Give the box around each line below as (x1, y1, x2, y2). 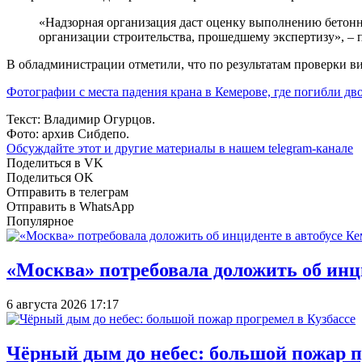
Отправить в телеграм (6, 184, 128, 199)
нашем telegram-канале (229, 141, 353, 155)
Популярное (6, 213, 74, 228)
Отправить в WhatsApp (6, 199, 134, 213)
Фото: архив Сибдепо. (6, 126, 129, 141)
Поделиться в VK (6, 155, 103, 170)
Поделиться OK (6, 170, 94, 184)
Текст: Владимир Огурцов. (6, 112, 155, 126)
